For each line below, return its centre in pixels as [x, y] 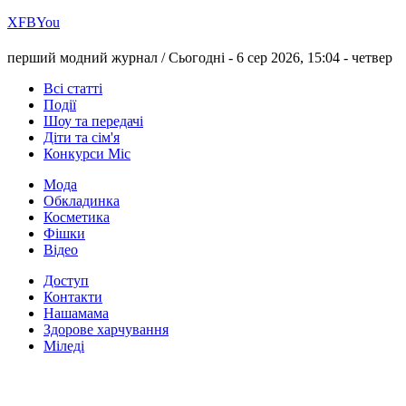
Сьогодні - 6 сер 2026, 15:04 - [260, 58]
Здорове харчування [106, 330]
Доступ [66, 281]
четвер [372, 58]
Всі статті [73, 89]
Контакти [73, 297]
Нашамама [76, 314]
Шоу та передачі [93, 121]
